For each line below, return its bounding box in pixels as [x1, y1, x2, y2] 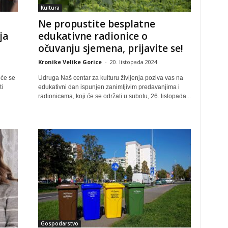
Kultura [40, 4, 60, 11]
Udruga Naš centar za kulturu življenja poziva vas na [38, 74, 183, 81]
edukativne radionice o [38, 30, 148, 43]
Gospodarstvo [40, 220, 78, 227]
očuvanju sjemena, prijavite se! [38, 42, 183, 55]
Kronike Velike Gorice [38, 58, 102, 66]
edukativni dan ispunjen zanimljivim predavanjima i [38, 83, 180, 91]
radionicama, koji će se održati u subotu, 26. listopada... [38, 93, 191, 100]
